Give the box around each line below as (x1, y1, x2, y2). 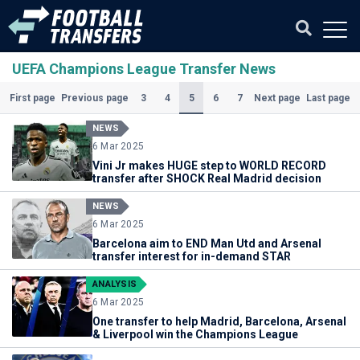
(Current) (193, 91, 237, 103)
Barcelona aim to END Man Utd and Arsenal (92, 237, 321, 250)
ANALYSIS (92, 279, 137, 289)
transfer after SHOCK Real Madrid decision (92, 172, 321, 185)
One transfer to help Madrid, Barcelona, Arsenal (92, 315, 346, 328)
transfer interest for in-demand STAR (92, 250, 291, 263)
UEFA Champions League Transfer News (12, 60, 276, 77)
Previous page (60, 92, 129, 104)
